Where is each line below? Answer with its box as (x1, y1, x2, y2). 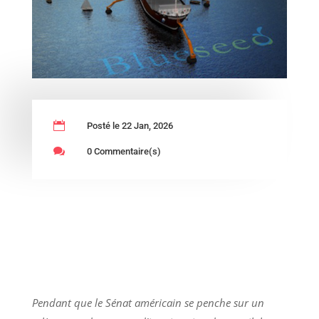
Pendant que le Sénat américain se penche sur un (31, 296, 264, 310)
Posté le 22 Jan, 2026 (86, 120, 173, 132)
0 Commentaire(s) (86, 146, 161, 157)
